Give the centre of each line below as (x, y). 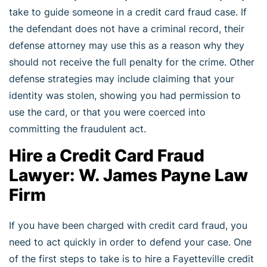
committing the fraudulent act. (77, 128)
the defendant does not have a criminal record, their (127, 28)
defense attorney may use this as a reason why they (127, 45)
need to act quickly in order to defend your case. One (130, 242)
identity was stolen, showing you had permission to (125, 95)
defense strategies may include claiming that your (122, 78)
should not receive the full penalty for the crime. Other (132, 62)
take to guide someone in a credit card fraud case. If (128, 12)
